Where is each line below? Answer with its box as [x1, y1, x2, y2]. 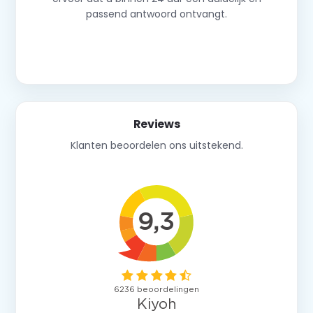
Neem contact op [106, 42, 207, 59]
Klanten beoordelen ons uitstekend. [70, 138, 243, 152]
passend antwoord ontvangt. [86, 6, 227, 21]
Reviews [133, 115, 180, 132]
